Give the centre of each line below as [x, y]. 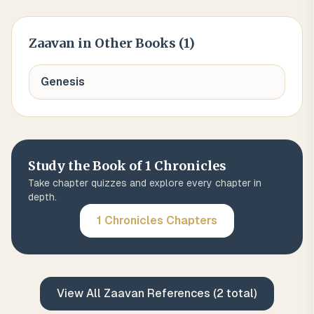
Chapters [190, 220]
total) [240, 293]
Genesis [63, 82]
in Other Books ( [129, 43]
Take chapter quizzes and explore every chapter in [145, 183]
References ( [180, 293]
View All [80, 293]
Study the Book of [87, 166]
